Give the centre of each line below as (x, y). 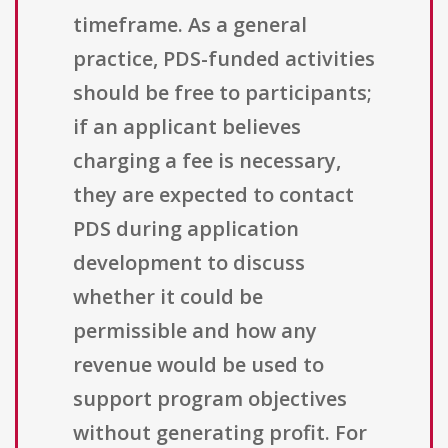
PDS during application (186, 229)
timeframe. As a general (190, 25)
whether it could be (168, 297)
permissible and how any (195, 331)
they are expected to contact (213, 195)
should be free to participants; (222, 93)
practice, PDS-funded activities (224, 59)
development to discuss (189, 263)
